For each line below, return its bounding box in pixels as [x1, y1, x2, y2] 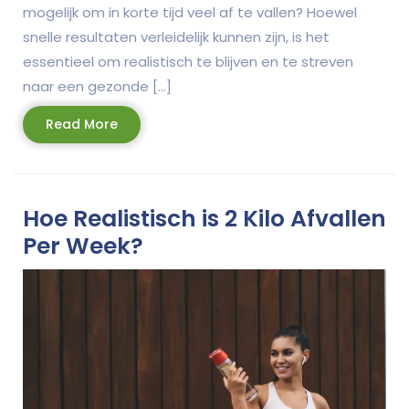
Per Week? [23, 229, 143, 262]
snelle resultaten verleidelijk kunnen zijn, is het [23, 26, 330, 47]
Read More [46, 114, 118, 133]
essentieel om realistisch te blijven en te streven [23, 51, 353, 71]
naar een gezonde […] [23, 76, 172, 96]
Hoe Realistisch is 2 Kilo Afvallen [23, 202, 386, 235]
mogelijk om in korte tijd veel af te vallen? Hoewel [23, 2, 357, 22]
